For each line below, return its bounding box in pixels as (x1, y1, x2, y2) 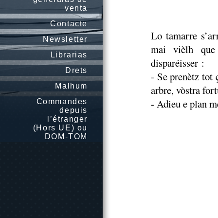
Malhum (55, 82, 88, 90)
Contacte (50, 19, 88, 28)
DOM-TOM (44, 132, 88, 141)
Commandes (36, 97, 88, 106)
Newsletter (43, 35, 88, 43)
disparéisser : (151, 56, 204, 70)
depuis (59, 106, 88, 114)
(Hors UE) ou (33, 124, 88, 132)
